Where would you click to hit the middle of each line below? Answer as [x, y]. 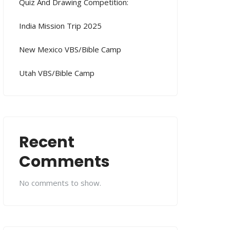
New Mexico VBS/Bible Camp [70, 50]
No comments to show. [60, 183]
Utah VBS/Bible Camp [57, 73]
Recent [47, 142]
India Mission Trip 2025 [60, 26]
